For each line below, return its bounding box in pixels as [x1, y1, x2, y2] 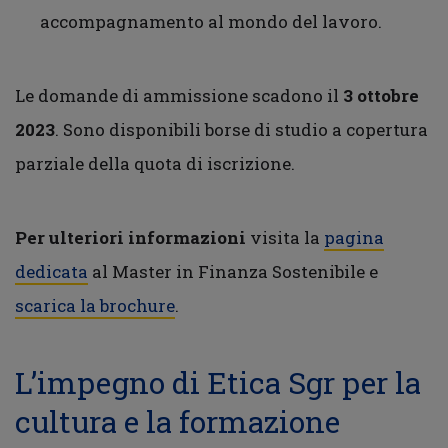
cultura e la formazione [15, 402, 340, 441]
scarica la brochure [15, 294, 175, 317]
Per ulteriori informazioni [15, 226, 250, 249]
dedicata [15, 260, 88, 283]
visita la [250, 226, 324, 249]
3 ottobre [343, 84, 419, 107]
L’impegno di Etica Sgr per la [15, 363, 421, 402]
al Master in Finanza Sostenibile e [88, 260, 378, 283]
